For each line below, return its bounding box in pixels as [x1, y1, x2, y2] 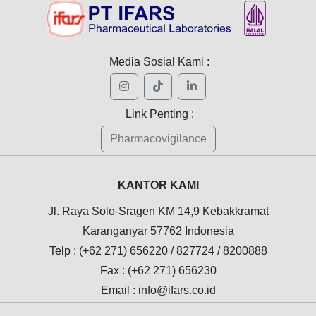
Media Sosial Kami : [109, 55, 210, 68]
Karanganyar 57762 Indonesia [82, 224, 234, 237]
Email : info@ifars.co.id [100, 284, 216, 296]
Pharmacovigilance [109, 132, 207, 145]
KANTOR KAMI [117, 178, 199, 191]
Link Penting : [125, 107, 194, 120]
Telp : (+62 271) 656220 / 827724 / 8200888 [49, 244, 267, 257]
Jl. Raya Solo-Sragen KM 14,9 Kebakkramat [47, 205, 269, 217]
